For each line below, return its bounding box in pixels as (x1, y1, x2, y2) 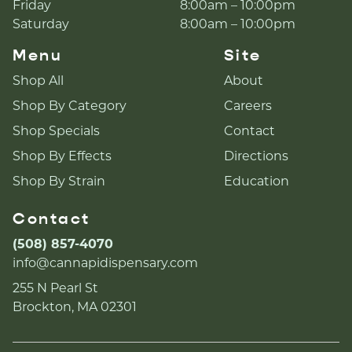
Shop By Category (13, 98, 126, 113)
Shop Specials (13, 123, 100, 138)
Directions (223, 148, 288, 163)
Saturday (13, 16, 69, 31)
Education (223, 174, 289, 189)
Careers (223, 98, 272, 113)
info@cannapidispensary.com (13, 255, 198, 270)
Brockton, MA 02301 (13, 299, 137, 314)
